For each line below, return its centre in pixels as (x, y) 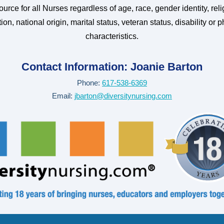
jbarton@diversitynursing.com (123, 96)
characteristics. (112, 36)
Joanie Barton (166, 67)
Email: (63, 96)
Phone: (89, 83)
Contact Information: (76, 67)
